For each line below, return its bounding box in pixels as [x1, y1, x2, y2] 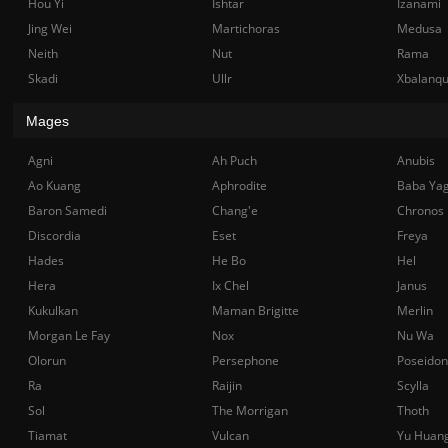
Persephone [212, 352, 280, 369]
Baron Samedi [28, 202, 107, 219]
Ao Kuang [28, 177, 81, 194]
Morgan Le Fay [28, 327, 110, 344]
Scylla [396, 377, 429, 394]
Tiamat [28, 427, 67, 444]
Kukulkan [28, 302, 78, 319]
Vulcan [212, 427, 250, 444]
